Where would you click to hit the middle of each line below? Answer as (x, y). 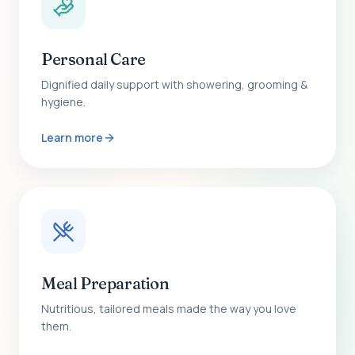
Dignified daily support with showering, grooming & (174, 84)
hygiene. (63, 101)
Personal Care (94, 59)
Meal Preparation (105, 283)
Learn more (72, 137)
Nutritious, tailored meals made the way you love (169, 308)
